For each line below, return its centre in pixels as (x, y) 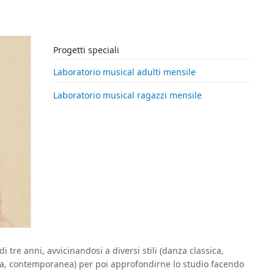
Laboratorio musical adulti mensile (125, 72)
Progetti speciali (87, 50)
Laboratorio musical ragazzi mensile (128, 95)
